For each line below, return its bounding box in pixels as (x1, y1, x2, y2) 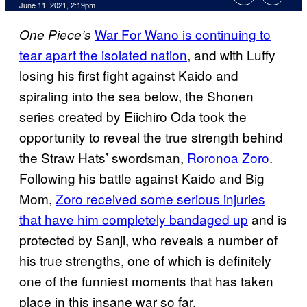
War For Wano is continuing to (95, 25, 271, 44)
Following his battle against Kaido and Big (19, 169, 265, 188)
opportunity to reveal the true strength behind (19, 127, 283, 147)
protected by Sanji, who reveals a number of (19, 230, 278, 249)
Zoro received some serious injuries (56, 189, 265, 208)
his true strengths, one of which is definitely (19, 251, 271, 270)
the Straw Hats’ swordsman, (19, 148, 187, 167)
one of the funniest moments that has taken (19, 271, 273, 291)
